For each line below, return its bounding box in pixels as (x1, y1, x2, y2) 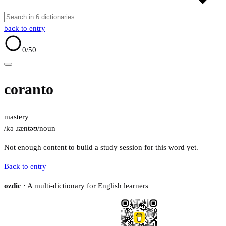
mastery (4, 112, 29, 121)
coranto (4, 81, 53, 98)
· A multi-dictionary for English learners (21, 182, 148, 190)
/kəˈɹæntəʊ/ (4, 124, 39, 133)
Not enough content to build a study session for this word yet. (4, 143, 198, 152)
